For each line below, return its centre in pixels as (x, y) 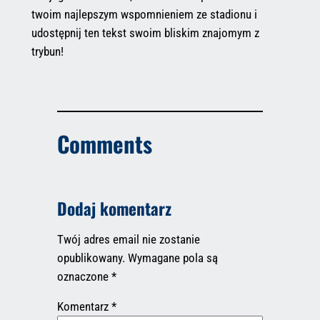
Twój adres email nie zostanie (128, 239)
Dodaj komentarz (114, 208)
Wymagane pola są (172, 257)
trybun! (47, 52)
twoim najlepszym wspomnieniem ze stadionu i (144, 15)
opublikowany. (91, 257)
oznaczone (84, 276)
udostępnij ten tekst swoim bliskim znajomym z (145, 33)
